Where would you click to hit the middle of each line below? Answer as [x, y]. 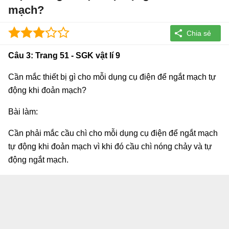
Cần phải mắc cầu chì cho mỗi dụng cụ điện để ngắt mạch [113, 133]
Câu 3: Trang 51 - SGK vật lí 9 [64, 55]
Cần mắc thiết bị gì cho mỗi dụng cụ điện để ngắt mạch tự [112, 77]
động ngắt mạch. [38, 159]
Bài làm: [23, 111]
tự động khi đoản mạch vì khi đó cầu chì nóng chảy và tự [110, 146]
